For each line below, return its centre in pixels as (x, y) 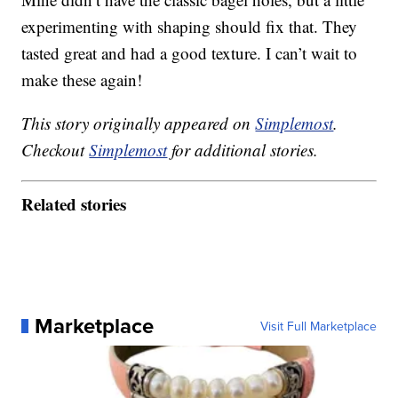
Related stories (74, 203)
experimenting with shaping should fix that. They (190, 27)
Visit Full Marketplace (318, 326)
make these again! (82, 80)
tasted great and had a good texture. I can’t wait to (190, 53)
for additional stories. (243, 150)
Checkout (56, 150)
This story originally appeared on (139, 123)
